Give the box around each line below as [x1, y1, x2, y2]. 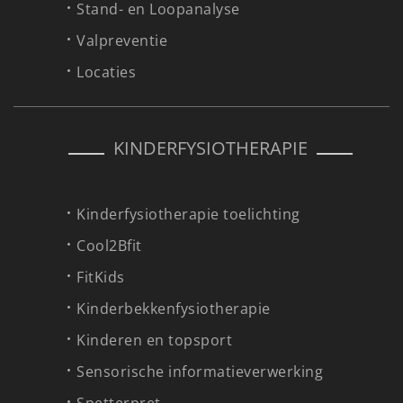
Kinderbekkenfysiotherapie [76, 299, 271, 319]
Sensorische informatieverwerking [76, 362, 323, 382]
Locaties [76, 62, 136, 83]
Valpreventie [76, 31, 167, 51]
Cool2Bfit [76, 236, 142, 256]
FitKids [76, 267, 125, 288]
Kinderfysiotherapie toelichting [76, 204, 300, 225]
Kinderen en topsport [76, 330, 232, 351]
